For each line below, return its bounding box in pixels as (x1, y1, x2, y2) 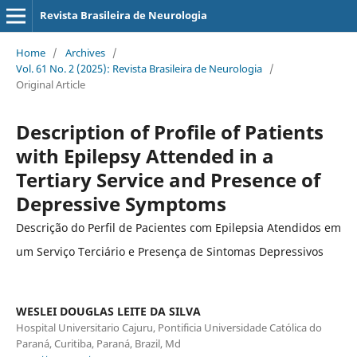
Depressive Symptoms (15, 190, 226, 217)
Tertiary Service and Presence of (15, 166, 320, 193)
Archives (65, 45, 105, 60)
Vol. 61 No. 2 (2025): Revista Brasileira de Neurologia (15, 61, 262, 76)
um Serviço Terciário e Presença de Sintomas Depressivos (15, 243, 324, 259)
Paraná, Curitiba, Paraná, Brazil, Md (15, 335, 181, 351)
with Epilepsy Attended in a (15, 142, 274, 169)
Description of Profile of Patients (15, 118, 324, 145)
